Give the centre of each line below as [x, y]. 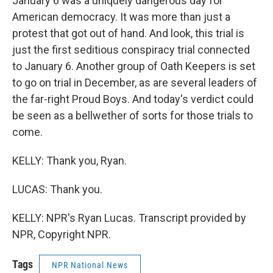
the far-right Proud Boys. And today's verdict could [133, 99]
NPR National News [90, 265]
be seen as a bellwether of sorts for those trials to [133, 115]
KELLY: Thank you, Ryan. [69, 161]
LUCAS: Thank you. [57, 189]
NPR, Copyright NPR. [62, 234]
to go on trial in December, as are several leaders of [135, 83]
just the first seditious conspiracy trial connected [131, 50]
